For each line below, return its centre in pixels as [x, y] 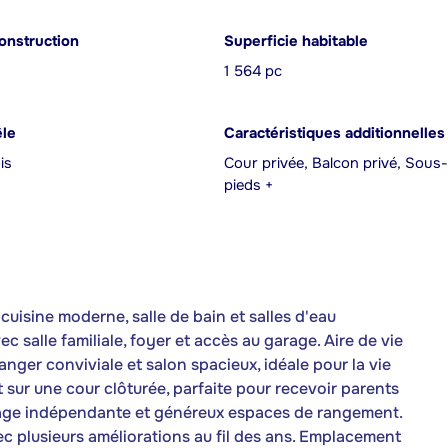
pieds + [248, 185]
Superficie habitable [296, 41]
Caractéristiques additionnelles [334, 133]
